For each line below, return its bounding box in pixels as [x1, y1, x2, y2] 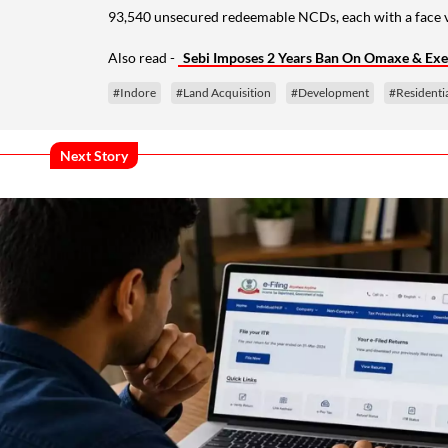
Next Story [60, 147, 128, 165]
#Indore [113, 84, 156, 100]
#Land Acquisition [176, 84, 271, 100]
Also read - [108, 48, 178, 66]
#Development [291, 84, 369, 100]
